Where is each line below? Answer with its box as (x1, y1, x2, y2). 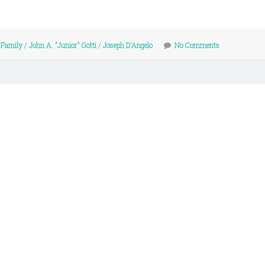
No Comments (174, 40, 219, 50)
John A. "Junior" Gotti (29, 40, 96, 50)
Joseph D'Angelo (103, 40, 153, 50)
